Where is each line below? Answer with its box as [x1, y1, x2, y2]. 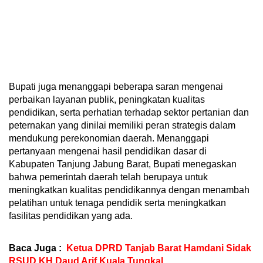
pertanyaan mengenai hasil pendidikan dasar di [9, 146, 207, 157]
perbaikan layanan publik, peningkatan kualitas [9, 95, 205, 105]
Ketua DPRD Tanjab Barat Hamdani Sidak [66, 243, 251, 254]
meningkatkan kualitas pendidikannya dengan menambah [9, 185, 249, 195]
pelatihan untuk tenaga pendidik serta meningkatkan [9, 198, 226, 208]
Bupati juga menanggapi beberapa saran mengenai [9, 82, 223, 92]
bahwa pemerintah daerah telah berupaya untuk [9, 172, 208, 183]
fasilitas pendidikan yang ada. [9, 211, 133, 221]
